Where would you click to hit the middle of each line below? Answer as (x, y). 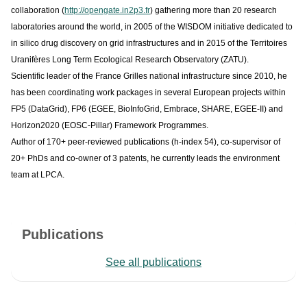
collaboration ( (38, 10)
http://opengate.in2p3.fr (107, 10)
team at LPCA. (38, 174)
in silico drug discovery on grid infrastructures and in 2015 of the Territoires (149, 43)
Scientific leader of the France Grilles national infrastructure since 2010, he (149, 76)
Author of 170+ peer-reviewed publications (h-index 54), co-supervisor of (146, 142)
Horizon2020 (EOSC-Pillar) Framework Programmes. (110, 125)
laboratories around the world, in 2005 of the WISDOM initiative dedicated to (152, 26)
